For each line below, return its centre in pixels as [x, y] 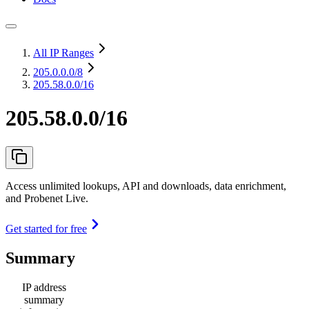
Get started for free [46, 228]
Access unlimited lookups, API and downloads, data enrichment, [146, 186]
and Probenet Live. [47, 198]
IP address [44, 287]
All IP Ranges [63, 53]
